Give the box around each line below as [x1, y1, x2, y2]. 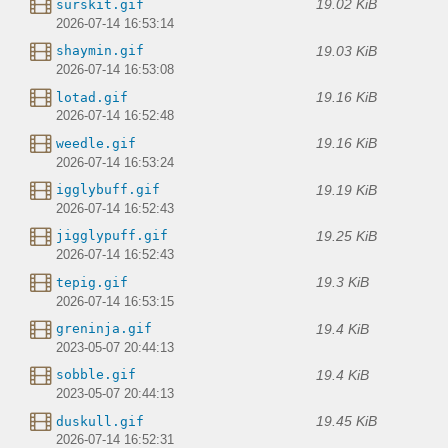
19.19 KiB [316, 181, 377, 198]
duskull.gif [56, 413, 144, 429]
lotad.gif [56, 89, 128, 105]
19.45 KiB [316, 413, 377, 430]
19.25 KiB [316, 227, 377, 244]
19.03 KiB [316, 42, 377, 59]
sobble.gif [56, 367, 136, 383]
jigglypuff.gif [56, 228, 168, 244]
